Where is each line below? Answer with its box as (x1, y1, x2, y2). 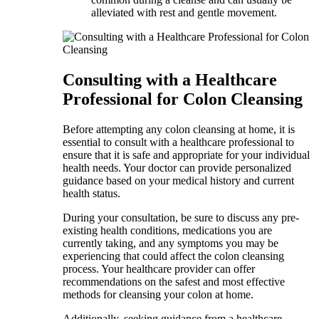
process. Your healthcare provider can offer (63, 262, 255, 275)
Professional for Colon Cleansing (63, 89, 303, 108)
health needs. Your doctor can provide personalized (63, 161, 291, 174)
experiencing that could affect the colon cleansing (63, 249, 284, 262)
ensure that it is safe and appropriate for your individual (63, 148, 310, 161)
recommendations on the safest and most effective (63, 275, 285, 288)
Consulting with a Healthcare (63, 70, 277, 89)
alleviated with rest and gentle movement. (91, 6, 277, 19)
